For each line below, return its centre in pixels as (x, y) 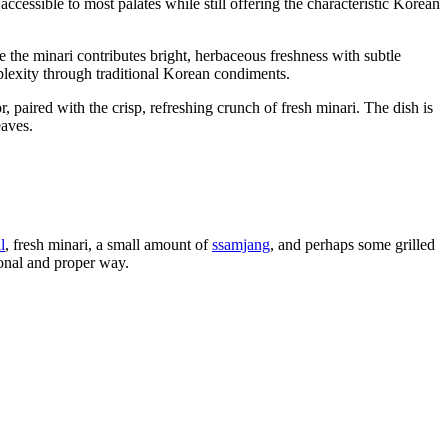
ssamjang (241, 244)
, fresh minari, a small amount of (108, 244)
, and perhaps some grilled (352, 244)
